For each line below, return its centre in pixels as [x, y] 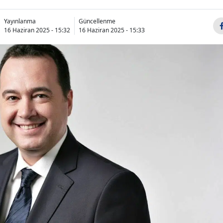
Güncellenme [97, 21]
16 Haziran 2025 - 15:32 [37, 30]
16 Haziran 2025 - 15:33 [112, 30]
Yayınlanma [20, 21]
